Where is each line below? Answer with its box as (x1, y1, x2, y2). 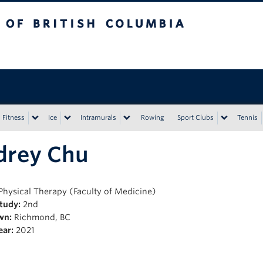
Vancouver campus (68, 46, 146, 55)
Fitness (2, 113, 25, 122)
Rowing (141, 113, 164, 122)
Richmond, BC (12, 213, 70, 222)
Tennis (237, 113, 258, 122)
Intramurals (80, 113, 116, 122)
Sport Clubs (177, 113, 214, 122)
